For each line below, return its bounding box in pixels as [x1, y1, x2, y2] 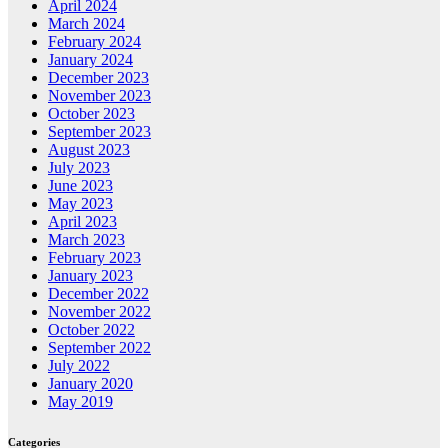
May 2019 [48, 393, 113, 411]
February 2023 [48, 249, 141, 267]
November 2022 [48, 303, 151, 321]
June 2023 [48, 177, 113, 195]
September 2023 [48, 123, 151, 141]
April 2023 [48, 213, 117, 231]
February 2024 [48, 33, 141, 51]
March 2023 [48, 231, 125, 249]
